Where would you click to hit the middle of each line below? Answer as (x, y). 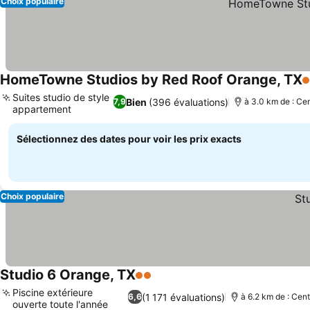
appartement (42, 109)
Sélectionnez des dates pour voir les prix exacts (129, 139)
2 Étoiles (158, 282)
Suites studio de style (61, 97)
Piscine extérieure (53, 292)
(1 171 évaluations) (183, 297)
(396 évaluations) (188, 102)
